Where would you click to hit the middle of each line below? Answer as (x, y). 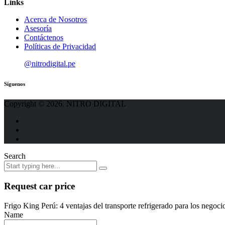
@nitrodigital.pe (50, 64)
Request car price (39, 186)
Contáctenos (44, 38)
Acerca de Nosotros (55, 20)
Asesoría (38, 29)
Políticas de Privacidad (60, 47)
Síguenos (15, 84)
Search (15, 156)
